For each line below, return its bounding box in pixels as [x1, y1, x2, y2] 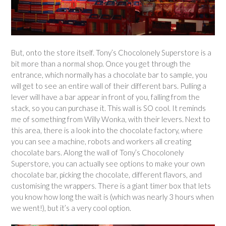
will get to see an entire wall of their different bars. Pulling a [11, 81, 206, 90]
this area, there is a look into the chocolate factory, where [11, 125, 203, 135]
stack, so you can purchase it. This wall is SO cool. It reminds [11, 103, 206, 112]
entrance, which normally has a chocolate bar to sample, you [11, 70, 207, 79]
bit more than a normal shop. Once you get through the [11, 59, 191, 68]
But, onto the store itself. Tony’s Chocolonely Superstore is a [11, 47, 211, 57]
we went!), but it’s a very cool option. [11, 203, 131, 212]
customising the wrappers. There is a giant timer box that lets [11, 181, 211, 190]
